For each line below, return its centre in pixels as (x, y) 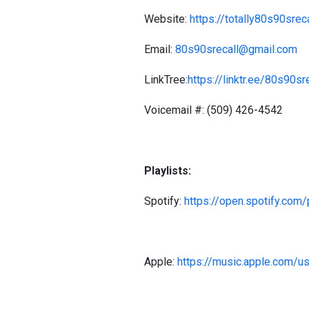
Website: (167, 19)
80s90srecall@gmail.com (236, 49)
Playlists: (168, 171)
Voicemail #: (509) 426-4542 (215, 110)
